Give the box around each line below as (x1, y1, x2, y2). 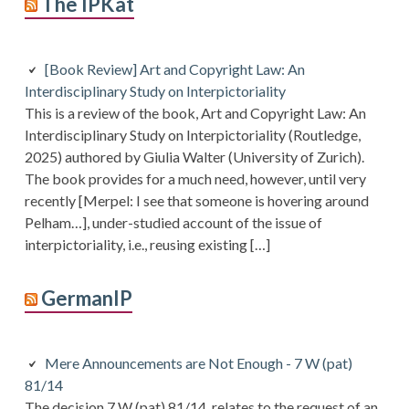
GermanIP (40, 286, 132, 311)
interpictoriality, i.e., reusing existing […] (24, 236, 270, 254)
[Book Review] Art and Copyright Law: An (44, 60, 305, 79)
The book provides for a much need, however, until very (24, 170, 366, 188)
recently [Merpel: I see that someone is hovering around (24, 192, 369, 210)
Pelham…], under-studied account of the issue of (24, 214, 322, 232)
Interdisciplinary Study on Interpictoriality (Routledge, (24, 126, 361, 144)
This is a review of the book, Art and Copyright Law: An (24, 104, 366, 122)
